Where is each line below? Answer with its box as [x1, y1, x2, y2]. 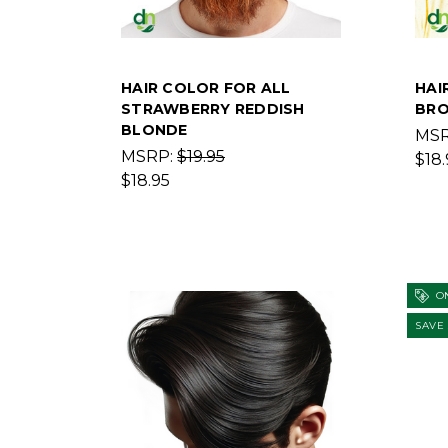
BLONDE [121, 121, 188, 139]
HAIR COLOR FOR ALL [121, 79, 291, 97]
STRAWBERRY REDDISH [121, 100, 305, 118]
